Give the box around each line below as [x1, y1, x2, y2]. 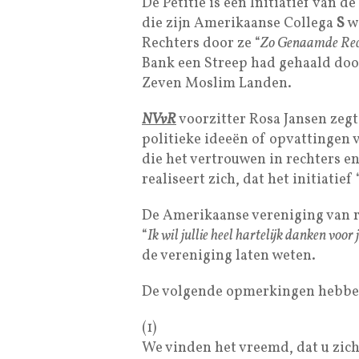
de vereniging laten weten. [142, 246, 316, 267]
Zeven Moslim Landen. [142, 74, 292, 95]
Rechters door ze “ [142, 34, 260, 54]
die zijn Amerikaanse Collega [142, 14, 337, 34]
